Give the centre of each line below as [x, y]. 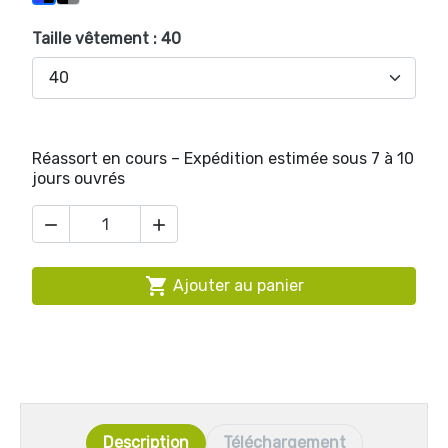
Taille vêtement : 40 [106, 38]
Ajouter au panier [238, 285]
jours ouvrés [78, 178]
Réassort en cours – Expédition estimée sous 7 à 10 [223, 158]
